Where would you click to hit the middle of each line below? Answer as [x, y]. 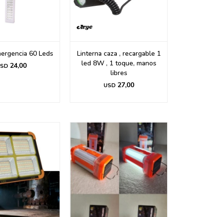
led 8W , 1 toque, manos [119, 63]
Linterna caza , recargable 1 [119, 54]
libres [119, 73]
